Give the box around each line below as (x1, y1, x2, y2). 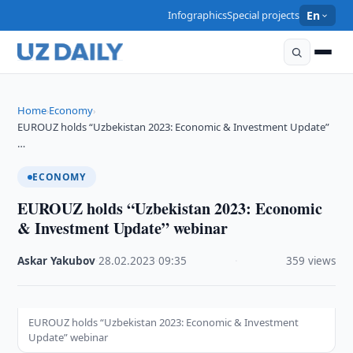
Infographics (168, 8, 228, 22)
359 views (285, 254, 336, 268)
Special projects (227, 8, 300, 22)
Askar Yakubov (17, 254, 96, 268)
